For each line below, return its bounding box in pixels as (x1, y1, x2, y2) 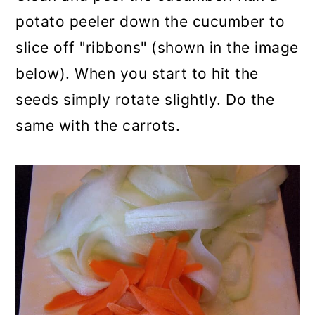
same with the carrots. (15, 116, 181, 134)
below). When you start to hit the (15, 64, 259, 82)
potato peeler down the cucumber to (15, 12, 285, 30)
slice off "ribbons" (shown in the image (15, 38, 299, 56)
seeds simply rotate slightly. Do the (15, 90, 275, 108)
